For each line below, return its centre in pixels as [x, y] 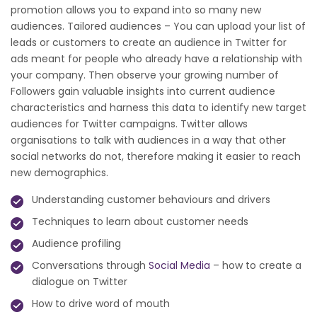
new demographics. [59, 173]
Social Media [179, 266]
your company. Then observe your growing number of [145, 75]
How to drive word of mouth [101, 304]
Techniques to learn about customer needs [140, 222]
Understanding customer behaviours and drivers [151, 200]
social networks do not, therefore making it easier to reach [156, 157]
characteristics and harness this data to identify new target [158, 108]
